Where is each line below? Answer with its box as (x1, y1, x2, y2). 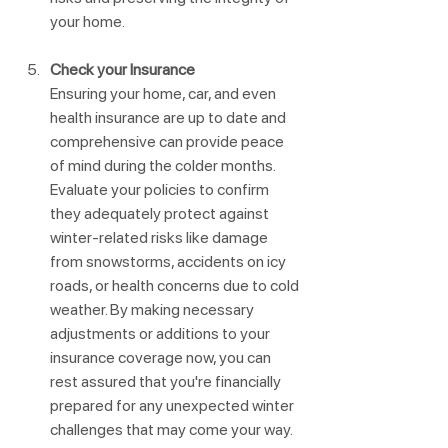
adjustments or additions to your (50, 324, 273, 344)
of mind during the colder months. (50, 156, 278, 176)
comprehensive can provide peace (50, 132, 287, 152)
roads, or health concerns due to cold (50, 276, 302, 296)
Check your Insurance (50, 60, 195, 80)
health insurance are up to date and (50, 108, 289, 128)
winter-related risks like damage (50, 228, 271, 248)
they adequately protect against (50, 204, 272, 224)
